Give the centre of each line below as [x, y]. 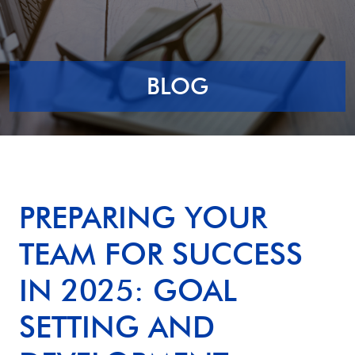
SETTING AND [117, 326]
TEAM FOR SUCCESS [161, 254]
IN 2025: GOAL [128, 290]
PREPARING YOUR [143, 217]
